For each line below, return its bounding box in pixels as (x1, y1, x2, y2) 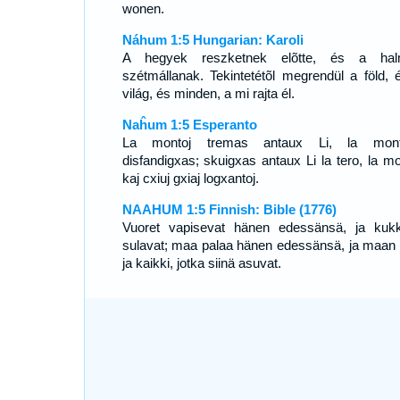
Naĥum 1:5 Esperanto (121, 117, 257, 132)
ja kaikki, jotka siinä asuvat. (121, 255, 281, 271)
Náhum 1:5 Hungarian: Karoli (121, 32, 304, 47)
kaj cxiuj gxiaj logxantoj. (121, 171, 259, 186)
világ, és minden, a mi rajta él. (121, 86, 295, 101)
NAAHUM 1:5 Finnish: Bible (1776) (121, 202, 337, 217)
